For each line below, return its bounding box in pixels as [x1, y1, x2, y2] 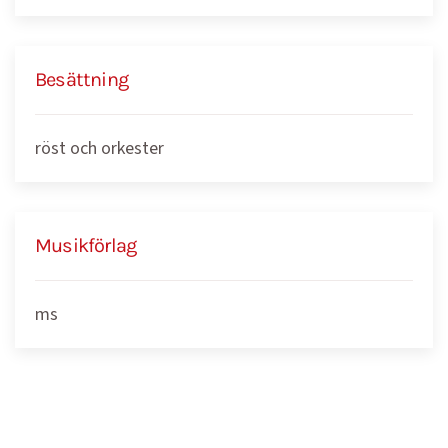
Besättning [35, 68, 128, 91]
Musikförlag [35, 234, 137, 257]
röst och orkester [35, 136, 164, 161]
